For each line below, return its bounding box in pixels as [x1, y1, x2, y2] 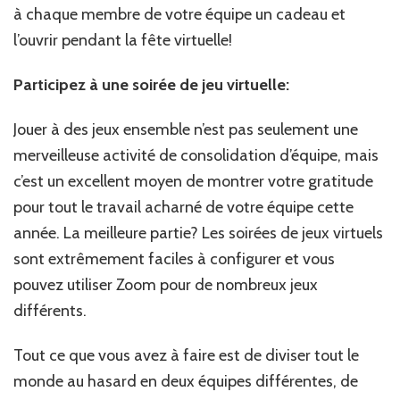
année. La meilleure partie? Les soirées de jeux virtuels [13, 222, 383, 243]
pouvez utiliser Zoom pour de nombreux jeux [13, 274, 318, 295]
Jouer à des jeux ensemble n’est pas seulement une [13, 119, 358, 139]
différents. [13, 300, 90, 321]
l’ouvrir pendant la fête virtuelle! [13, 29, 232, 50]
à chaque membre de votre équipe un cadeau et [13, 4, 346, 24]
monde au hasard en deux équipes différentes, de [13, 371, 358, 391]
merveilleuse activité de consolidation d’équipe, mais [13, 145, 379, 165]
